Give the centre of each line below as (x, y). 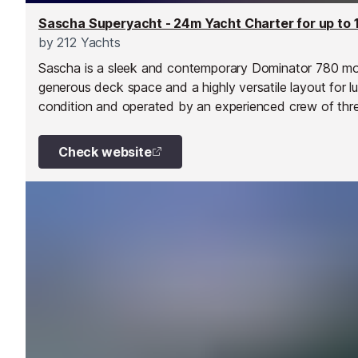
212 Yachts (87, 42)
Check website (105, 151)
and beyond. (76, 125)
